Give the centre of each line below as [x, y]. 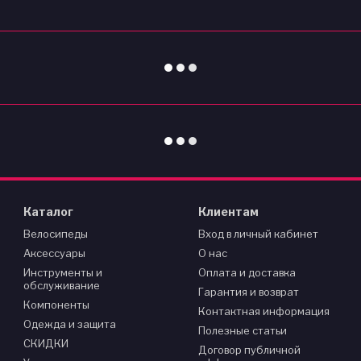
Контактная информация [263, 311]
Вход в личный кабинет [258, 234]
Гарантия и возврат [248, 292]
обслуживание [61, 285]
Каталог [48, 212]
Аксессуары [54, 253]
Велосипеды [55, 234]
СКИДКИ [46, 343]
